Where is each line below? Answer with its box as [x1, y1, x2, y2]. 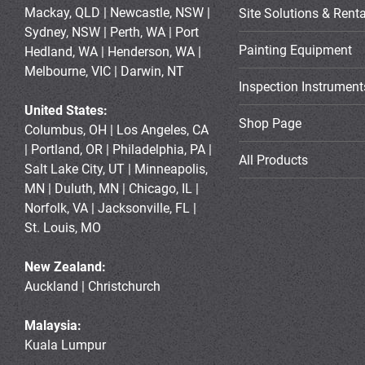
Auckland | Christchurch [24, 277, 161, 296]
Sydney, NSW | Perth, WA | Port [24, 23, 199, 42]
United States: [24, 101, 108, 120]
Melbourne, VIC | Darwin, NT [24, 62, 184, 81]
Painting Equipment [238, 40, 352, 59]
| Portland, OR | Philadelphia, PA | [24, 140, 212, 159]
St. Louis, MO [24, 218, 101, 237]
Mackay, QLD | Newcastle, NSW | [24, 3, 210, 22]
